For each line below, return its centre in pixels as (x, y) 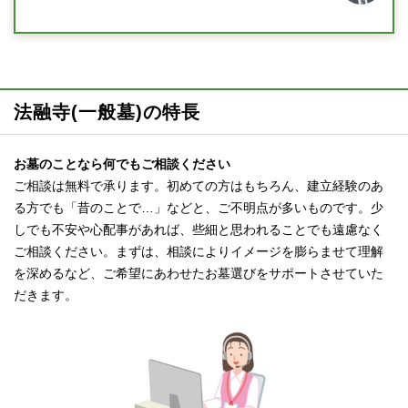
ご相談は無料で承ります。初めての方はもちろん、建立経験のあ (199, 186)
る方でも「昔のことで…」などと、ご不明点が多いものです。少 (199, 208)
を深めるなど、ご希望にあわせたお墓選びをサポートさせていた (199, 274)
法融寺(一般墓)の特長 (107, 112)
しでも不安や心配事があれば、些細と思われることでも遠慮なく (199, 230)
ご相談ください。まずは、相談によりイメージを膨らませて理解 (199, 252)
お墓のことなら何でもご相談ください (122, 164)
